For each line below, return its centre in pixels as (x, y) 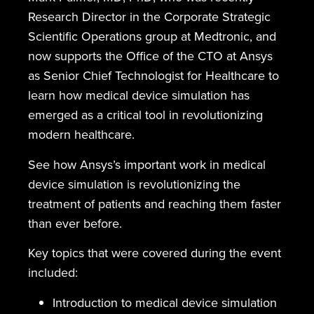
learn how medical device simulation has (139, 96)
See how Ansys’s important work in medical (147, 164)
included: (53, 272)
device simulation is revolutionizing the (134, 184)
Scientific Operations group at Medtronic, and (152, 37)
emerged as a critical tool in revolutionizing (145, 115)
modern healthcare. (81, 135)
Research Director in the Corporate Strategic (149, 17)
